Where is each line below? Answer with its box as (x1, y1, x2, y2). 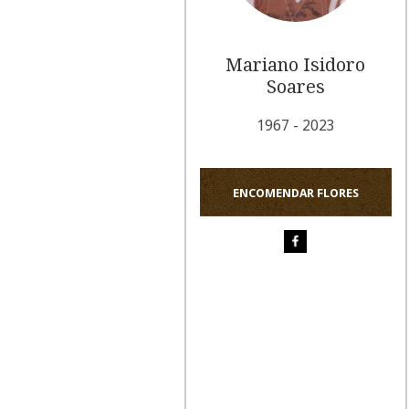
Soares (266, 76, 325, 98)
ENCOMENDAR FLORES (232, 186, 359, 200)
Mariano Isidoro (225, 54, 366, 76)
